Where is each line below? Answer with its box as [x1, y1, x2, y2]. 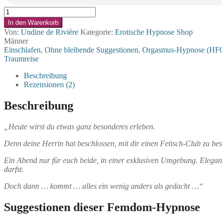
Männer [4, 36, 28, 45]
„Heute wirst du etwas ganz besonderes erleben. [4, 122, 155, 131]
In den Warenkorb [8, 18, 58, 26]
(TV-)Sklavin [3, 33, 45, 42]
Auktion [3, 15, 29, 24]
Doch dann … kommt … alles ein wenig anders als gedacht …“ [4, 181, 203, 190]
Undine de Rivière [21, 27, 78, 36]
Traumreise [4, 54, 39, 63]
